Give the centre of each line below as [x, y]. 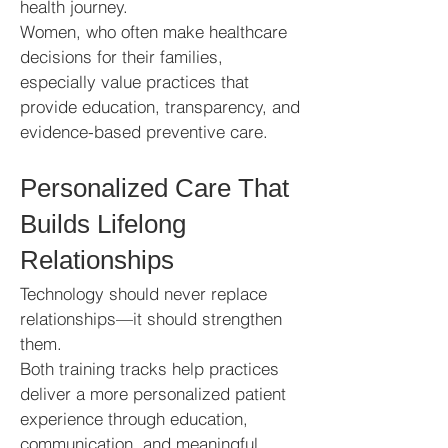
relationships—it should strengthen [151, 318]
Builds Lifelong [103, 224]
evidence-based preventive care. [144, 131]
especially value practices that [134, 81]
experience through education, [134, 418]
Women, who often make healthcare [153, 31]
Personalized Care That [154, 188]
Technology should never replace [143, 293]
